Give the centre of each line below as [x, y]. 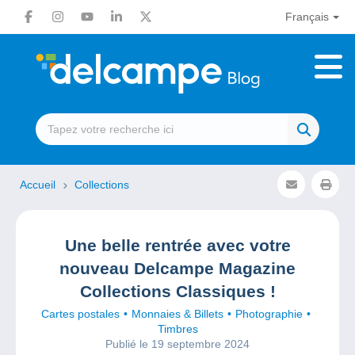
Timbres [177, 329]
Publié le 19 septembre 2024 [177, 344]
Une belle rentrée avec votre [177, 245]
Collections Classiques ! [177, 291]
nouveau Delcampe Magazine [177, 268]
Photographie [269, 314]
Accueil [39, 185]
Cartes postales [80, 314]
